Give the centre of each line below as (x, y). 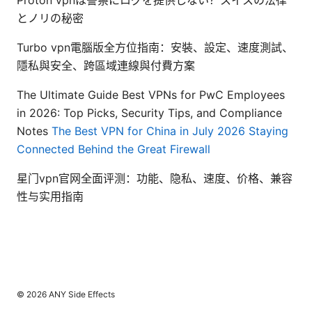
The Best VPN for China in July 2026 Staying (170, 131)
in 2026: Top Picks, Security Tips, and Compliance (149, 113)
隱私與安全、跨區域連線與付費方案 (106, 66)
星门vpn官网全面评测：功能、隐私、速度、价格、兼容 (155, 179)
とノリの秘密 (50, 18)
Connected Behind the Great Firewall (114, 149)
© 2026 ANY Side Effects (66, 295)
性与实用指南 (50, 197)
